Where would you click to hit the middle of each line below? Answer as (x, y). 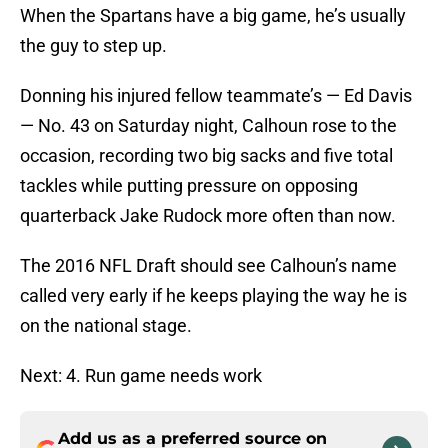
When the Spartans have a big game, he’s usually (213, 16)
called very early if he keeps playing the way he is (213, 296)
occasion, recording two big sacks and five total (206, 156)
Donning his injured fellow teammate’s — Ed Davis (216, 96)
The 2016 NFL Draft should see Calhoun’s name (208, 266)
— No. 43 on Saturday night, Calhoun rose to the (208, 126)
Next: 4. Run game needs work (141, 376)
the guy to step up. (93, 46)
